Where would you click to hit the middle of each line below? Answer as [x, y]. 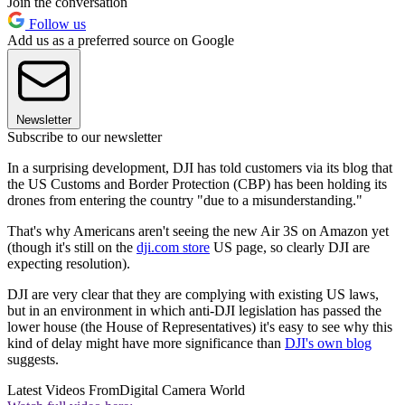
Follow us [56, 24]
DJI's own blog [328, 344]
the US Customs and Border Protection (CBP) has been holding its [197, 184]
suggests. [33, 360]
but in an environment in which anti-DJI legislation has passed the [194, 311]
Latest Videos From [63, 391]
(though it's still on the [72, 248]
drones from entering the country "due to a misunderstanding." [185, 201]
